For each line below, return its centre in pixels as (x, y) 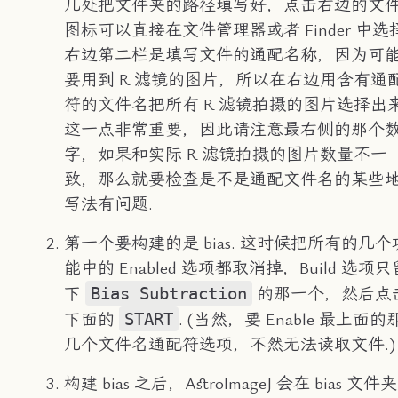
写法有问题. (108, 204)
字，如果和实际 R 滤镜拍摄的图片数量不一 (225, 154)
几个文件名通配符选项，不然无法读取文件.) (229, 344)
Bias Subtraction (168, 293)
